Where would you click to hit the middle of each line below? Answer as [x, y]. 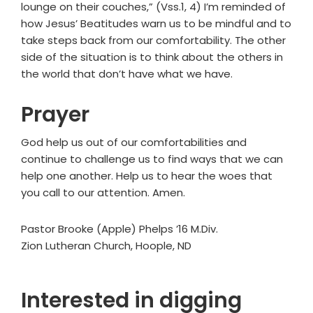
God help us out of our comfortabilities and [134, 143]
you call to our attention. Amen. [103, 193]
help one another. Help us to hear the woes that [147, 176]
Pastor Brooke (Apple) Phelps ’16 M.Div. [119, 229]
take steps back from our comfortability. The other [153, 41]
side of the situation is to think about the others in [152, 57]
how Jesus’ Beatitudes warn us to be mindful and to [156, 24]
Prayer [55, 115]
